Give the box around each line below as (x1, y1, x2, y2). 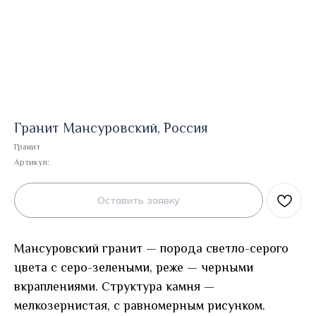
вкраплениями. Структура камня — (14, 279, 214, 293)
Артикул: (14, 157, 49, 167)
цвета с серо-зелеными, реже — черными (14, 260, 253, 274)
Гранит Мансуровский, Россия (14, 120, 208, 135)
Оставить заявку (97, 194, 180, 207)
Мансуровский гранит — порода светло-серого (14, 241, 288, 255)
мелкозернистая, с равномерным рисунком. (14, 298, 265, 312)
